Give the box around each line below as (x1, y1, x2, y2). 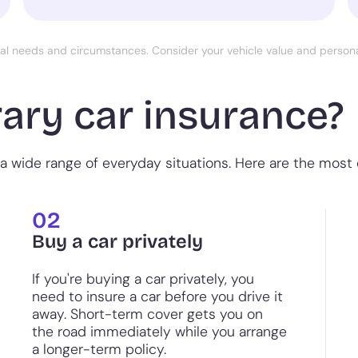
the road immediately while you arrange (32, 322, 287, 341)
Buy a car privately (32, 230, 203, 253)
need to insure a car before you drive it (32, 287, 283, 306)
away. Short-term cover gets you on (32, 304, 263, 324)
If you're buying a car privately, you (32, 269, 254, 288)
